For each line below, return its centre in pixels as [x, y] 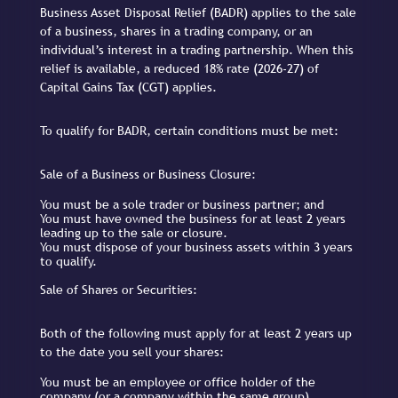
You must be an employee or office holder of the [178, 382]
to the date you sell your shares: [132, 352]
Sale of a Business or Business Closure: [148, 175]
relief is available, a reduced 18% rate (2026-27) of [179, 68]
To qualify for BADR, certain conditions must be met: [189, 130]
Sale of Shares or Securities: [119, 289]
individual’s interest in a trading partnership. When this [197, 49]
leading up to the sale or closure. [134, 232]
